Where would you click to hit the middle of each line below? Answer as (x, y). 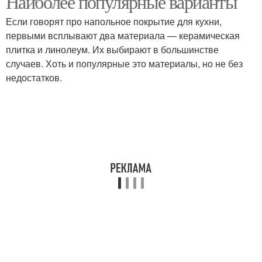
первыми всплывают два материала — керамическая (123, 35)
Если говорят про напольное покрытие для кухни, (114, 21)
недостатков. (34, 77)
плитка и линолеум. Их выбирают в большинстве (112, 49)
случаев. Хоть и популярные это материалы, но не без (124, 63)
